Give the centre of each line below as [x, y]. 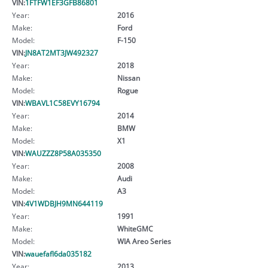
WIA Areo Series [144, 241]
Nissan [128, 77]
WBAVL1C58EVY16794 [63, 103]
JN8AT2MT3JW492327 [62, 52]
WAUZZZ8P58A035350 [63, 153]
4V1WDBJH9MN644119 [64, 203]
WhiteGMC [135, 228]
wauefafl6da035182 [58, 253]
